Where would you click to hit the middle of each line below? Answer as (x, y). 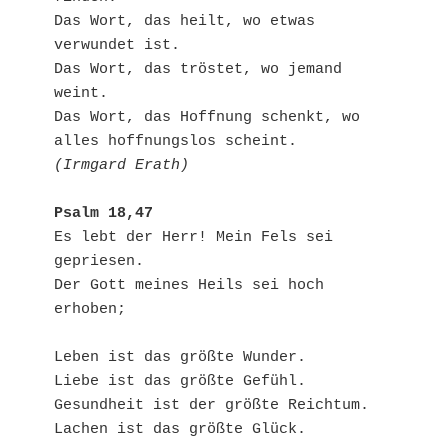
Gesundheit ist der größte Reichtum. (211, 405)
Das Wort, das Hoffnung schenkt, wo (207, 117)
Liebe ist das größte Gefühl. (180, 381)
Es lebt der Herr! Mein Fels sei (193, 237)
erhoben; (90, 309)
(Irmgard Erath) (121, 165)
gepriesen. (99, 261)
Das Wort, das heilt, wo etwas (184, 21)
